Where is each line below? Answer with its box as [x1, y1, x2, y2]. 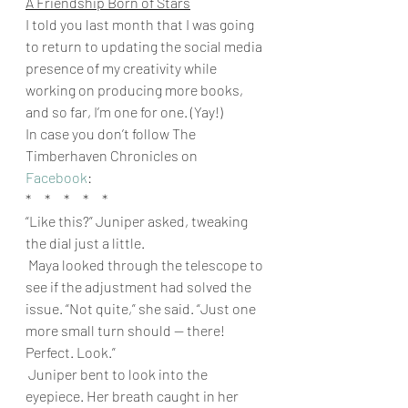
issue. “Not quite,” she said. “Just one [25, 299, 259, 317]
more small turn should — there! [25, 321, 228, 339]
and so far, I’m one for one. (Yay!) [25, 102, 226, 120]
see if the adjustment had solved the [25, 277, 254, 295]
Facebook [25, 168, 87, 186]
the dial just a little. [25, 233, 145, 251]
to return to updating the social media [25, 36, 265, 55]
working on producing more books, [25, 80, 246, 98]
